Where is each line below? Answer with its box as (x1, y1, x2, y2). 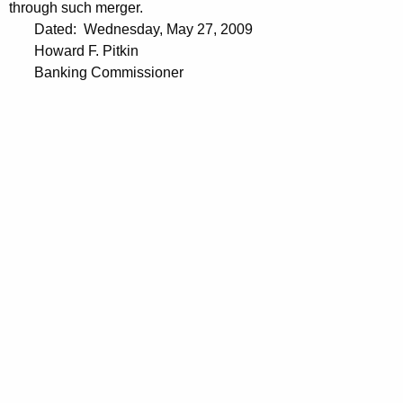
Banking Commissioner (9, 65, 184, 81)
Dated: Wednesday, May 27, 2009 (9, 22, 253, 38)
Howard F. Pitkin (9, 43, 139, 59)
